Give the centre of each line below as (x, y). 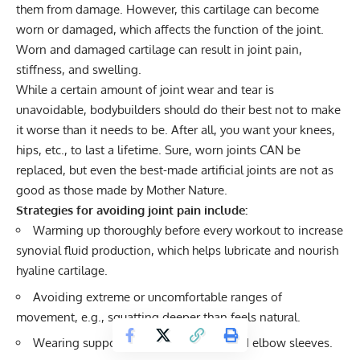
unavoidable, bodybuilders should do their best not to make (178, 110)
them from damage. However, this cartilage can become (168, 9)
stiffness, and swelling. (79, 70)
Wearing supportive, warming (116, 343)
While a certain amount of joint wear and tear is (145, 90)
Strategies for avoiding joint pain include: (132, 210)
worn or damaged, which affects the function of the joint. (170, 29)
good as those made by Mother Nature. (122, 190)
